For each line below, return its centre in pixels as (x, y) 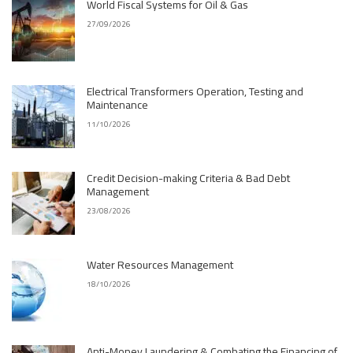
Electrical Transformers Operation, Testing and (195, 91)
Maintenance (117, 105)
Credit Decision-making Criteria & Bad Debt (188, 178)
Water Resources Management (160, 265)
